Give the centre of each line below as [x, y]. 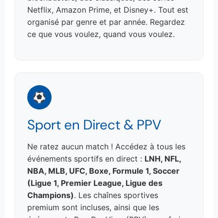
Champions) [51, 195]
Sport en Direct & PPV [94, 125]
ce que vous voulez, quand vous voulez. [101, 34]
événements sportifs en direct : [86, 158]
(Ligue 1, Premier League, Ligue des [95, 183]
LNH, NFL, [163, 158]
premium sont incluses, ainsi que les [93, 207]
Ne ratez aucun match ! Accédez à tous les [106, 146]
